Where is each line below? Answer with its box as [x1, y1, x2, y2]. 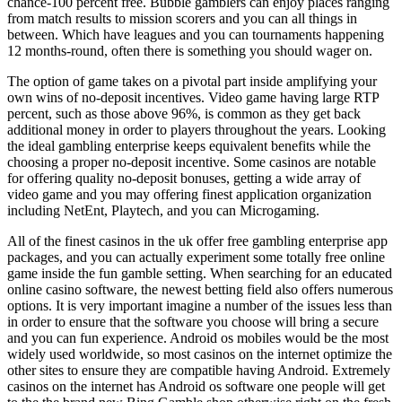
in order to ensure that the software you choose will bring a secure [7, 314, 379, 330]
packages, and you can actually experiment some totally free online [7, 249, 385, 266]
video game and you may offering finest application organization [7, 187, 371, 203]
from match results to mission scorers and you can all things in [7, 11, 357, 27]
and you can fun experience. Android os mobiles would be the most [7, 330, 389, 346]
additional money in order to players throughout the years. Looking [7, 122, 386, 138]
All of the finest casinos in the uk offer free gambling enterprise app [7, 233, 388, 249]
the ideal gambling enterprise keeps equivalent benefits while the [7, 138, 371, 154]
